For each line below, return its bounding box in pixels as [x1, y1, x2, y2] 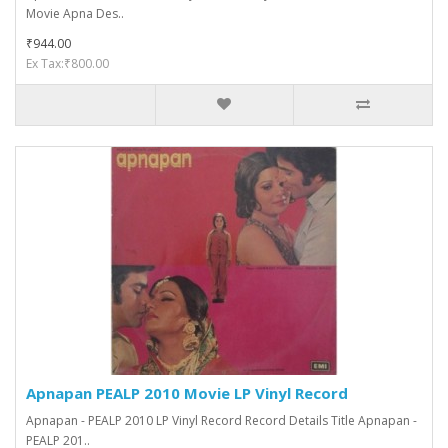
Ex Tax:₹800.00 [26, 55, 109, 72]
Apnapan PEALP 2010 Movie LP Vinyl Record [26, 383, 348, 403]
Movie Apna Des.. [26, 5, 124, 22]
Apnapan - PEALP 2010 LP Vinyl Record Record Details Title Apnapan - [26, 412, 417, 429]
